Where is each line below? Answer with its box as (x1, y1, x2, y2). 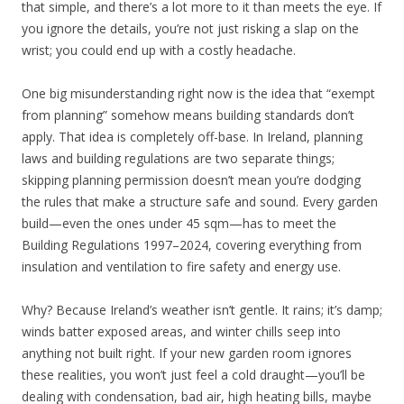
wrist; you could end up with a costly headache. (22, 41, 296, 59)
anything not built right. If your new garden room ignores (22, 344, 352, 362)
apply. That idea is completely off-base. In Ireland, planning (22, 127, 363, 145)
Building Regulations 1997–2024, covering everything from (22, 235, 362, 253)
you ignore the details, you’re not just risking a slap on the (22, 19, 359, 37)
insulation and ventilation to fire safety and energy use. (22, 257, 341, 275)
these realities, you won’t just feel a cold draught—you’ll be (22, 365, 365, 383)
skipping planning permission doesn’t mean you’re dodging (22, 170, 361, 188)
